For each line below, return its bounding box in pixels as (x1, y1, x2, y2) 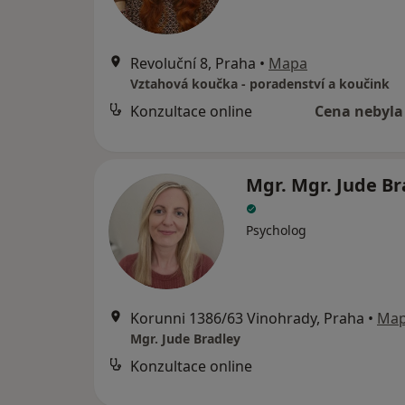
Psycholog (246, 221, 306, 239)
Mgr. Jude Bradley (130, 330, 240, 347)
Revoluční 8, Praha (130, 53, 256, 73)
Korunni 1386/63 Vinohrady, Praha (130, 308, 364, 328)
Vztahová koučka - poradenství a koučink (130, 75, 390, 92)
